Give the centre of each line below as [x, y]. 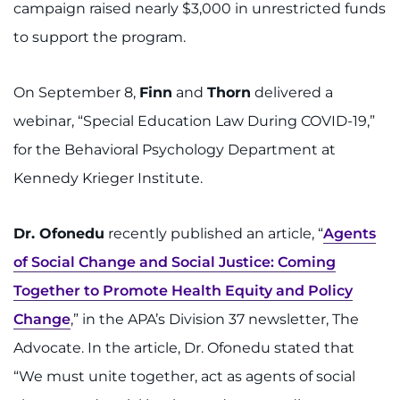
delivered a [292, 92]
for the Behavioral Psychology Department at [175, 149]
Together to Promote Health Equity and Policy [183, 290]
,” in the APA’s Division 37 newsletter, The [215, 319]
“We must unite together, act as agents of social [184, 376]
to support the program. [100, 37]
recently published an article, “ [214, 233]
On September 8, [76, 92]
